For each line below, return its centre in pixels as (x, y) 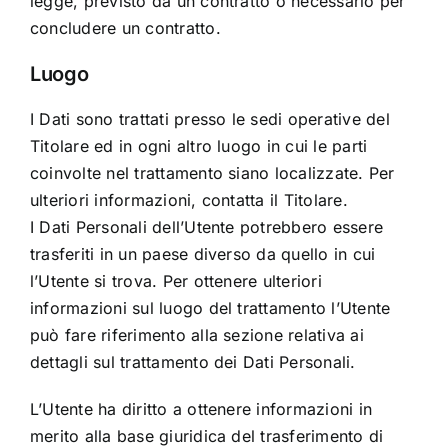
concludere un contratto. (125, 28)
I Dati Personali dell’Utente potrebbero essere (206, 227)
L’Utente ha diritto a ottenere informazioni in (201, 409)
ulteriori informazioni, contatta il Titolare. (188, 200)
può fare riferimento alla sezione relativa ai (196, 335)
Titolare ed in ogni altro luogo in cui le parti (198, 146)
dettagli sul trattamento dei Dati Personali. (192, 362)
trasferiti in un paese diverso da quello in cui (202, 254)
